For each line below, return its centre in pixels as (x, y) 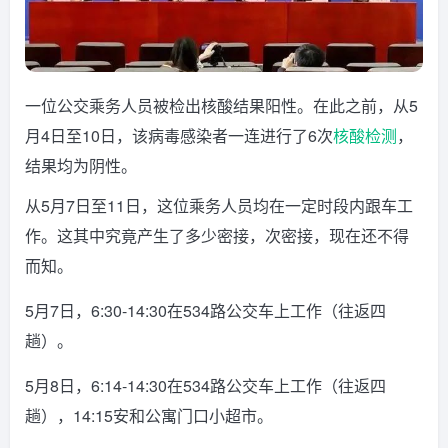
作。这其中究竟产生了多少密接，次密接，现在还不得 (217, 235)
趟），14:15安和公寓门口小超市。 (149, 415)
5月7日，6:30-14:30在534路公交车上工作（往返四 (205, 310)
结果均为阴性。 (81, 165)
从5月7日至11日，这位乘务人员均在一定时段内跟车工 (219, 205)
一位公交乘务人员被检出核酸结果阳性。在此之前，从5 (221, 105)
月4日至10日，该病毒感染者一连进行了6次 (179, 135)
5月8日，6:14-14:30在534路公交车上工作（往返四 (205, 385)
